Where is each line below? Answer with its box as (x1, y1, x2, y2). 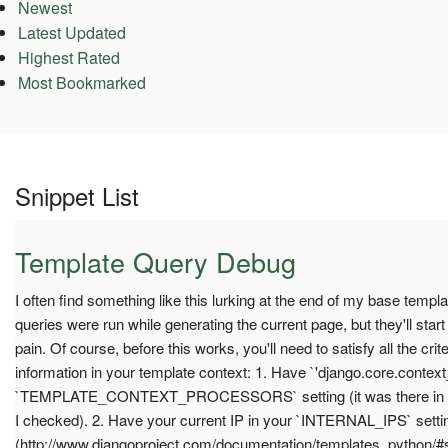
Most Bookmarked (17, 71, 146, 95)
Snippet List (15, 177, 139, 213)
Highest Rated (17, 46, 120, 70)
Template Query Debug (15, 241, 296, 281)
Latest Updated (17, 21, 126, 45)
